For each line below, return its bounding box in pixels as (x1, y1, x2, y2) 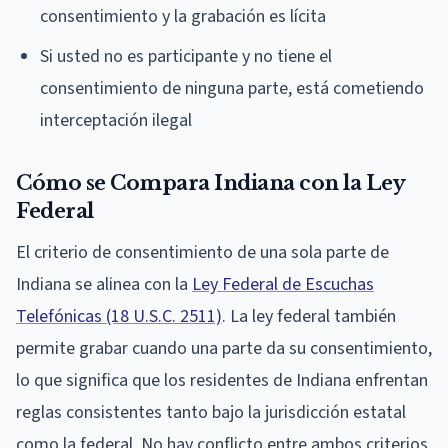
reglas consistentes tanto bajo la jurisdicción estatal (16, 399, 406, 425)
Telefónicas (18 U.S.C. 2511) (16, 303, 222, 329)
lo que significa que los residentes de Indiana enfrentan (16, 367, 428, 393)
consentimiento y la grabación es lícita (40, 3, 326, 29)
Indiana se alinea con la (16, 271, 192, 297)
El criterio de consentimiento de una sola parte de (16, 239, 389, 265)
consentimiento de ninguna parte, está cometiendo (40, 75, 424, 101)
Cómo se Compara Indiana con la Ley (16, 170, 404, 195)
